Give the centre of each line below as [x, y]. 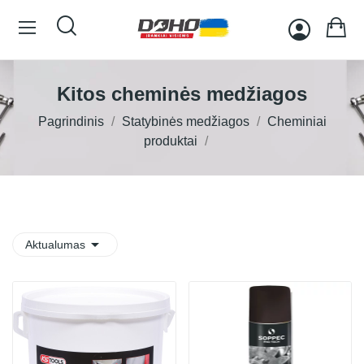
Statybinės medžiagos [185, 121]
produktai [171, 141]
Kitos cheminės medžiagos [182, 94]
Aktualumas [55, 245]
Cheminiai [297, 121]
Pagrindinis [71, 121]
